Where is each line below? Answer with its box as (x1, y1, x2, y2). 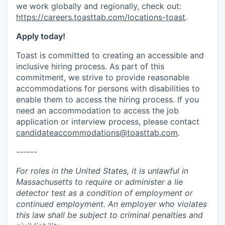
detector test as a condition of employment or (16, 188, 193, 198)
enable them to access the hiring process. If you (16, 94, 199, 104)
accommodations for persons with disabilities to (16, 83, 200, 93)
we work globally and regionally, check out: (16, 1, 181, 11)
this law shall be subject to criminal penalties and (16, 210, 203, 220)
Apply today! (16, 31, 65, 41)
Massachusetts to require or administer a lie (16, 177, 183, 187)
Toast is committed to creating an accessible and (16, 50, 204, 60)
